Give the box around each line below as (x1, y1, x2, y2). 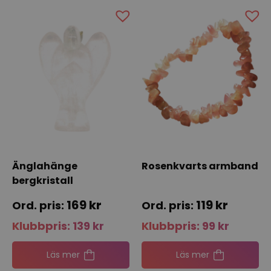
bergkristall (12, 173, 73, 188)
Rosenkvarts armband (142, 158, 258, 173)
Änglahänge (12, 158, 77, 173)
